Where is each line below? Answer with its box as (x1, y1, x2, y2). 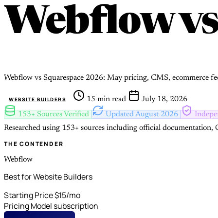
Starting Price (4, 189, 53, 200)
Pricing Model (4, 200, 52, 211)
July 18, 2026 (140, 95, 187, 103)
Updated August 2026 (104, 110, 180, 118)
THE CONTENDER (4, 139, 64, 148)
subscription (54, 200, 98, 211)
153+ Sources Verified (16, 110, 91, 118)
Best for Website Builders (4, 171, 92, 182)
